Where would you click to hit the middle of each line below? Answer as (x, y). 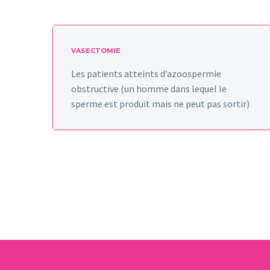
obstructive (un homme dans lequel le (149, 88)
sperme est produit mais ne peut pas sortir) (160, 103)
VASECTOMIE (96, 50)
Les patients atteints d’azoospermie (146, 73)
